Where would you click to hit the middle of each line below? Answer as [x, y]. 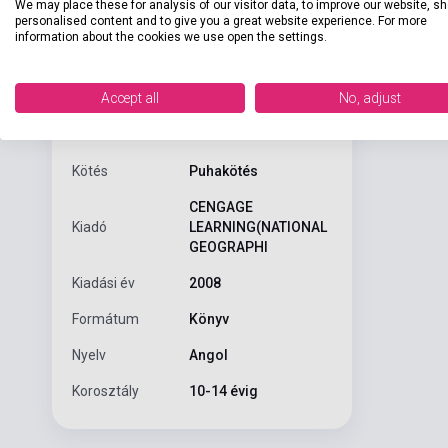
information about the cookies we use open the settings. [171, 37]
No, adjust [370, 98]
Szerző [95, 99]
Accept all [130, 98]
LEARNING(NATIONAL [257, 227]
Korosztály [105, 391]
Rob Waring [226, 99]
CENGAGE [220, 207]
